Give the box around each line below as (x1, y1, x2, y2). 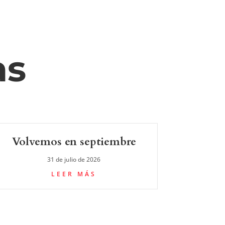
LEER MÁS (51, 169, 96, 178)
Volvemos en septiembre (12, 134, 136, 149)
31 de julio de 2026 (47, 155, 100, 164)
